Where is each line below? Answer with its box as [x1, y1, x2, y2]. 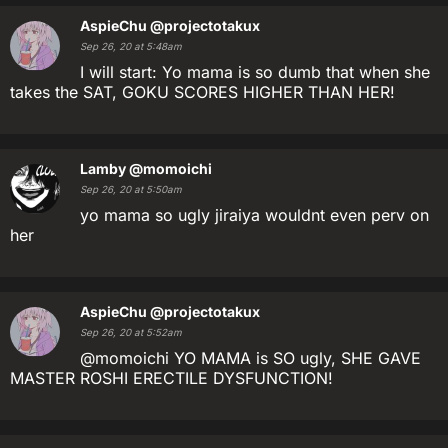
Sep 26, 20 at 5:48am [80, 41, 182, 52]
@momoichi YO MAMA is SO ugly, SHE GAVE [80, 348, 421, 368]
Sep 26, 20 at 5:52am [80, 327, 182, 338]
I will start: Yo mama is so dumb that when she [80, 62, 430, 82]
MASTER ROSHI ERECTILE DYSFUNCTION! [10, 368, 333, 388]
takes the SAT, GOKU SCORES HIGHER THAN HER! [10, 82, 395, 102]
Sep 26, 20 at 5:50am [80, 184, 182, 195]
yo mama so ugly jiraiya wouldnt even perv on [80, 205, 429, 225]
